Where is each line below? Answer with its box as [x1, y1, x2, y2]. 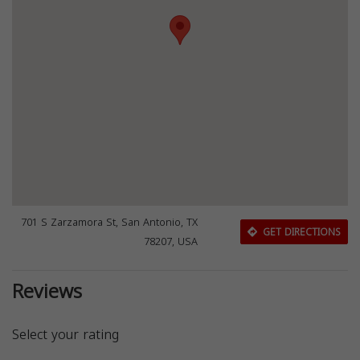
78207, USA [144, 232, 198, 252]
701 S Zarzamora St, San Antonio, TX [21, 213, 198, 233]
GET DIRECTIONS [259, 223, 341, 241]
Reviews [12, 273, 82, 311]
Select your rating [12, 322, 119, 348]
